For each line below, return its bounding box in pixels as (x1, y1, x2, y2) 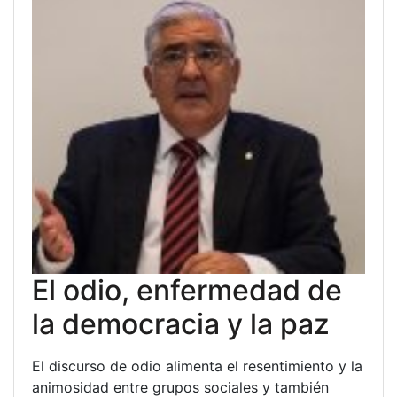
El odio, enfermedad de (32, 272, 342, 307)
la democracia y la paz (32, 306, 330, 341)
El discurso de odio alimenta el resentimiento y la (32, 356, 362, 375)
